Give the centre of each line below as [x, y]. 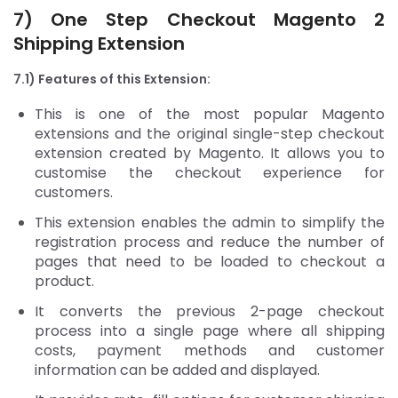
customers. [76, 192]
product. [66, 281]
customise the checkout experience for [210, 172]
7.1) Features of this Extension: [113, 79]
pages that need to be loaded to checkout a [210, 261]
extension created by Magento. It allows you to [210, 153]
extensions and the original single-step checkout [210, 133]
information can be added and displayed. [179, 370]
